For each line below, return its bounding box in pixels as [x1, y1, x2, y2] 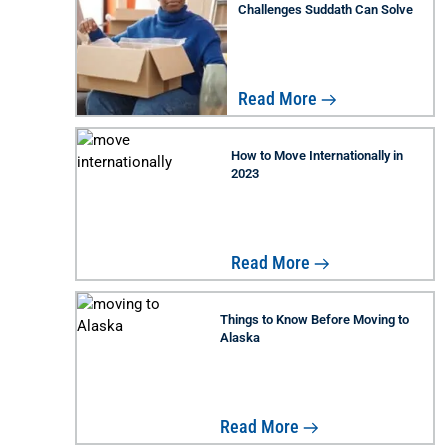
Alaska [219, 329, 260, 345]
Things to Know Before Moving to [219, 311, 409, 327]
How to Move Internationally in [230, 147, 403, 163]
